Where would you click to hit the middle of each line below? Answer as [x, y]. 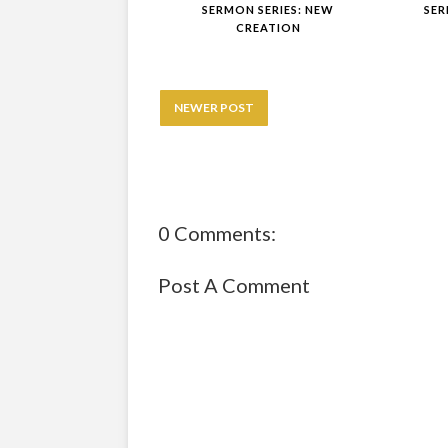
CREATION [268, 27]
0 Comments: [217, 232]
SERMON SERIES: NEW [268, 9]
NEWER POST [214, 107]
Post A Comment [234, 284]
